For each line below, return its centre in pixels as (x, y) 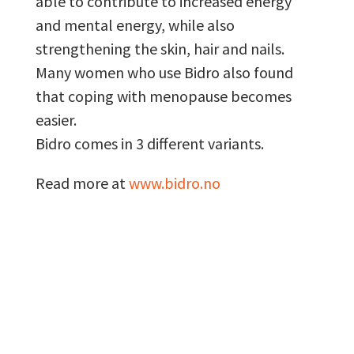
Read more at (82, 183)
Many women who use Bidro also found (164, 72)
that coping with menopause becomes (163, 96)
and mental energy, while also (135, 24)
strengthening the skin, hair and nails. (160, 48)
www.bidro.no (174, 183)
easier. (56, 119)
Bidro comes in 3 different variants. (149, 143)
